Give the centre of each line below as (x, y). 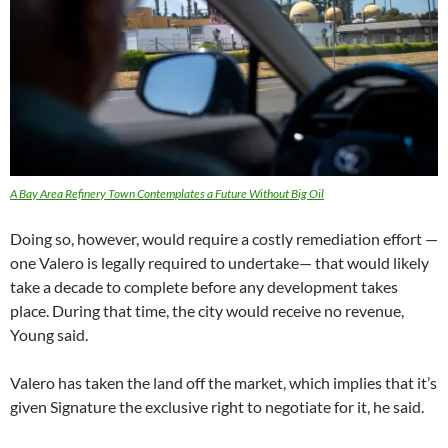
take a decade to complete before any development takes (204, 286)
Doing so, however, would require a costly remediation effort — (224, 238)
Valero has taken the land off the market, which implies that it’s (223, 382)
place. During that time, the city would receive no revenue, (207, 310)
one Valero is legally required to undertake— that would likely (219, 262)
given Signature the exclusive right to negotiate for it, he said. (217, 406)
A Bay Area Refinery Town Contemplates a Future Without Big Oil (167, 193)
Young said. (49, 334)
